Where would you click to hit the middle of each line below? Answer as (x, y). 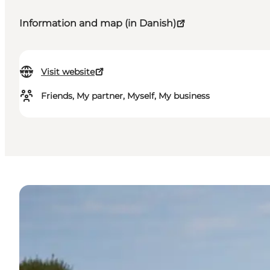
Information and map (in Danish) (98, 24)
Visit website (68, 72)
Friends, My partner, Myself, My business (125, 96)
